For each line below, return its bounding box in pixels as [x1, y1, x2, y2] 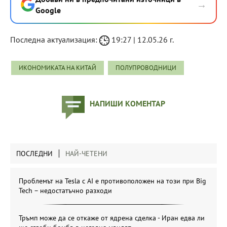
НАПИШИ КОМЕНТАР [90, 98, 165, 109]
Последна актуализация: [10, 34, 99, 45]
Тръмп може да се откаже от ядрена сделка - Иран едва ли [19, 213, 205, 223]
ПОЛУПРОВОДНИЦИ [116, 63, 176, 72]
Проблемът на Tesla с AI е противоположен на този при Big [19, 176, 206, 186]
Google [35, 5, 61, 16]
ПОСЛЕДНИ [16, 149, 53, 159]
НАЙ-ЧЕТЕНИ [65, 149, 107, 159]
